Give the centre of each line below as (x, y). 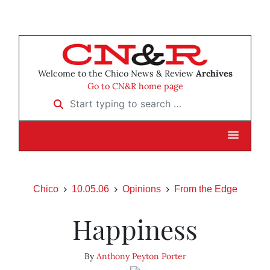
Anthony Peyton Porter (141, 256)
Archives (214, 74)
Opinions (141, 189)
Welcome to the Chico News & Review (117, 74)
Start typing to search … (99, 100)
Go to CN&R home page (135, 86)
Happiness (135, 229)
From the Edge (206, 189)
